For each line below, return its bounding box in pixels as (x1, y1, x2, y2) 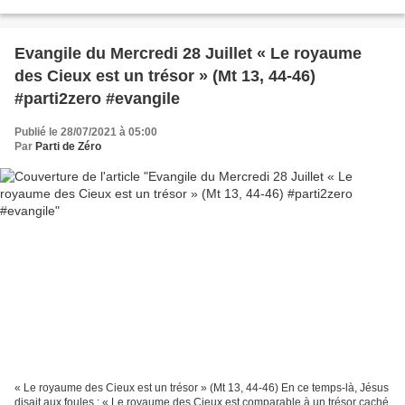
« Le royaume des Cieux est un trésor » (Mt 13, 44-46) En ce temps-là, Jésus (14, 381, 389, 395)
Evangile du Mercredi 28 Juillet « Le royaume (14, 43, 362, 62)
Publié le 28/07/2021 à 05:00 (14, 125, 157, 138)
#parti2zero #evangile (14, 89, 180, 108)
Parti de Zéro (35, 139, 101, 153)
